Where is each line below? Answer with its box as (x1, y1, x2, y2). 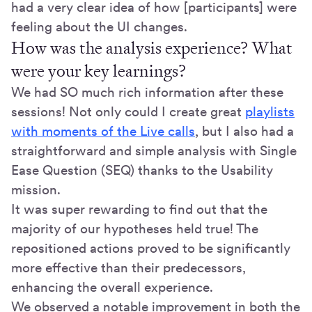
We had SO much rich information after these (11, 84, 283, 100)
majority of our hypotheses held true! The (11, 220, 258, 237)
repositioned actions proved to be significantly (11, 240, 290, 256)
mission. (11, 181, 61, 198)
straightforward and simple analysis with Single (11, 142, 297, 159)
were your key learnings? (11, 59, 186, 82)
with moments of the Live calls (11, 123, 195, 139)
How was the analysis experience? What (11, 36, 292, 59)
